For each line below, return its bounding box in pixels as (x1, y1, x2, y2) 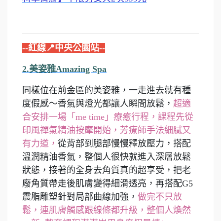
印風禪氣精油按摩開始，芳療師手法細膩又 (22, 125, 191, 136)
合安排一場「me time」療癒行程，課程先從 (22, 112, 193, 122)
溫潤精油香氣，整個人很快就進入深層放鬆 (22, 152, 191, 162)
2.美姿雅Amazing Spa (22, 64, 107, 74)
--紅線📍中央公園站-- (22, 43, 105, 53)
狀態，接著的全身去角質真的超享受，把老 (22, 165, 191, 176)
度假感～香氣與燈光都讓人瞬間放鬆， (22, 99, 173, 109)
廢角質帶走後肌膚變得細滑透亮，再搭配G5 (22, 179, 193, 189)
